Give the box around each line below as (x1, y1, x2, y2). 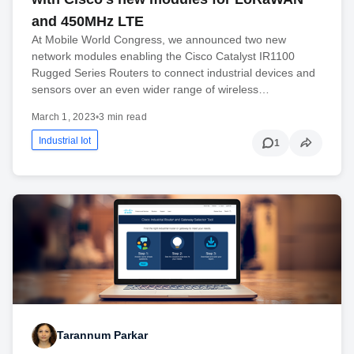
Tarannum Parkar (57, 329, 148, 342)
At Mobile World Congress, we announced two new (32, 33, 286, 47)
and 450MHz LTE (32, 13, 144, 30)
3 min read (99, 111, 147, 123)
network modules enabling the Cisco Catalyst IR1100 (32, 50, 295, 63)
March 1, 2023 (32, 111, 96, 123)
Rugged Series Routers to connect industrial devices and (32, 66, 315, 80)
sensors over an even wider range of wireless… (32, 83, 269, 96)
